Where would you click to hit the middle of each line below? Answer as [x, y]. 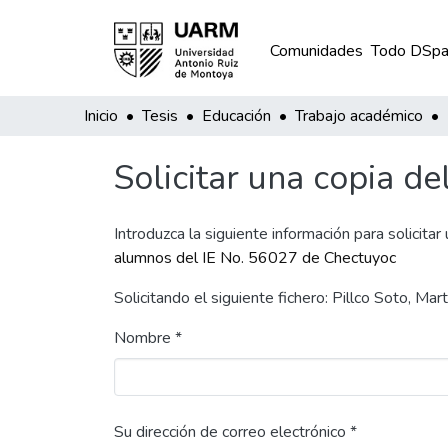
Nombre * [148, 338]
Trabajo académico [359, 116]
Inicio [101, 116]
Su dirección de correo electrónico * [235, 432]
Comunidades [316, 51]
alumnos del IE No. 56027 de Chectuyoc [255, 258]
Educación [236, 116]
